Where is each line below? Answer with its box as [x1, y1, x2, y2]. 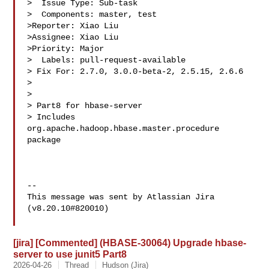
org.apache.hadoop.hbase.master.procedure [27, 124, 220, 133]
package [27, 135, 61, 145]
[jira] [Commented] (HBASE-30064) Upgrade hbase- [13, 237, 247, 248]
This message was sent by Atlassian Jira [27, 192, 215, 202]
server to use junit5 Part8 [13, 249, 127, 259]
